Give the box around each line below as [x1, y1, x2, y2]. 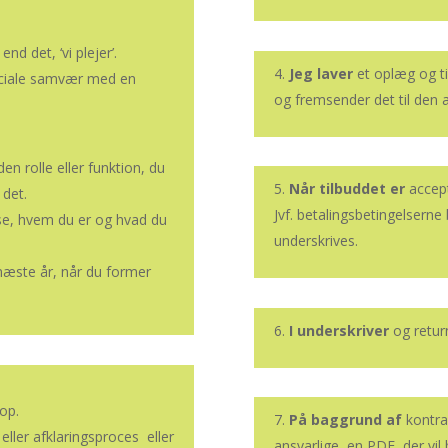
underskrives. [273, 231, 358, 251]
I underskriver [288, 320, 389, 340]
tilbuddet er [318, 179, 409, 199]
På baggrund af [288, 410, 402, 430]
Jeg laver [288, 63, 353, 83]
